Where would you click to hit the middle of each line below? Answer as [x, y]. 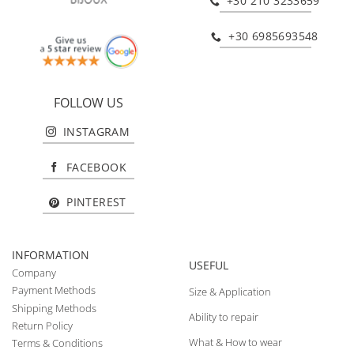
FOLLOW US [88, 102]
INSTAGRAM [96, 131]
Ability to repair [224, 316]
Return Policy [42, 325]
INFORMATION [51, 255]
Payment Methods [54, 290]
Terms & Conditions [57, 343]
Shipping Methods [54, 308]
